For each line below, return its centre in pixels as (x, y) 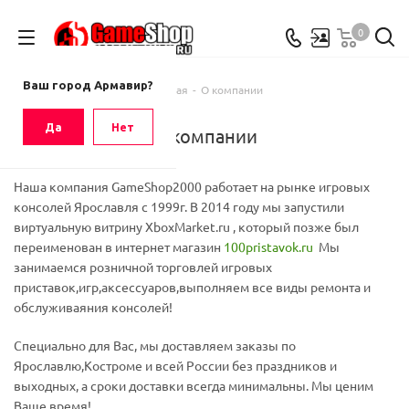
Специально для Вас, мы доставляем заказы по (155, 345)
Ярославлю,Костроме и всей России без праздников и (175, 365)
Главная (167, 89)
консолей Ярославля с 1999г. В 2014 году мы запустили (179, 206)
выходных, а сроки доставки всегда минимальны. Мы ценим (194, 385)
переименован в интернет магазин (119, 246)
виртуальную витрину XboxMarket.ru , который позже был (186, 226)
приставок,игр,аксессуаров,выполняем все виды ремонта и (192, 287)
